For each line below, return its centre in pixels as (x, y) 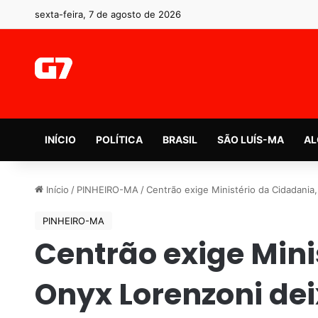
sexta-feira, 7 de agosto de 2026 (108, 14)
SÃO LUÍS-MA (250, 139)
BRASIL (180, 139)
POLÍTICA (119, 139)
